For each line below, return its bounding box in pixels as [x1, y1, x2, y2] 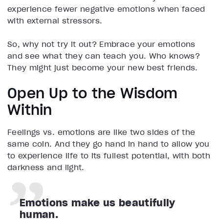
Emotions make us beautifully [20, 197, 175, 210]
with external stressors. [7, 16, 103, 26]
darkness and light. [7, 162, 85, 173]
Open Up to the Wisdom [7, 85, 178, 103]
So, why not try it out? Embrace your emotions [7, 39, 196, 49]
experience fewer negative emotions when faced [7, 4, 205, 14]
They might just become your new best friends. [7, 63, 198, 73]
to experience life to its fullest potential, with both [7, 151, 210, 161]
